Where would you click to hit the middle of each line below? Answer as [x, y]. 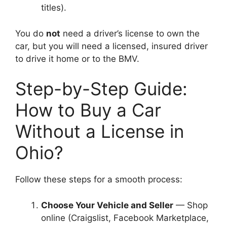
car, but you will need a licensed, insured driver [111, 46]
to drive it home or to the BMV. [77, 59]
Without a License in [100, 131]
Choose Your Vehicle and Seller [107, 205]
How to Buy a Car [88, 110]
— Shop [191, 205]
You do [31, 33]
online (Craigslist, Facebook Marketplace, [125, 218]
